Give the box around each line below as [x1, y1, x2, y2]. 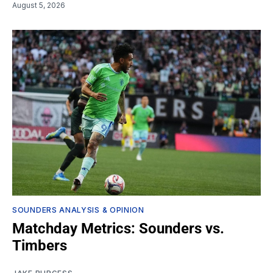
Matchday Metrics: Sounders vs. [12, 220, 224, 238]
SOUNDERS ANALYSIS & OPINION [12, 205, 144, 215]
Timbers [12, 237, 67, 255]
